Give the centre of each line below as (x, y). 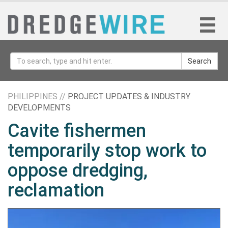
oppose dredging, (78, 170)
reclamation (56, 190)
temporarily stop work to (107, 151)
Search (199, 61)
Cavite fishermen (77, 131)
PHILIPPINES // (38, 96)
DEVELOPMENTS (39, 108)
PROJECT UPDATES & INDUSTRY (129, 96)
